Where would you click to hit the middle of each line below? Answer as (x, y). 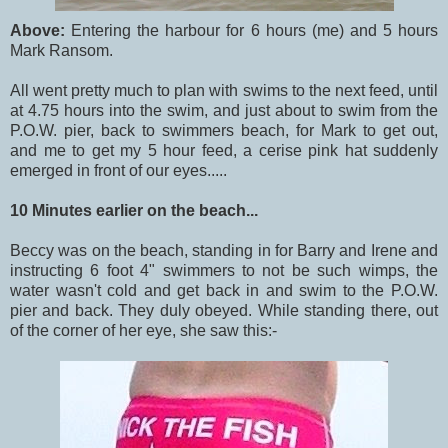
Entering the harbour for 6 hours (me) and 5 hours (255, 30)
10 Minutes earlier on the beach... (134, 210)
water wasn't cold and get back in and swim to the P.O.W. (224, 290)
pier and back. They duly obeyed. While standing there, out (224, 310)
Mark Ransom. (61, 50)
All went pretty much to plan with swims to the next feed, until (224, 90)
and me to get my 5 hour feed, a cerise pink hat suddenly (224, 150)
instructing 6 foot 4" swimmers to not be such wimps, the (224, 270)
